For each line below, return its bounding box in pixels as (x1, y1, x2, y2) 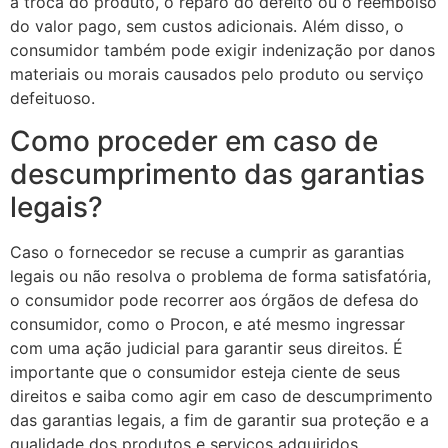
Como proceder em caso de (10, 123, 378, 158)
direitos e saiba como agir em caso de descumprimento (10, 385, 433, 406)
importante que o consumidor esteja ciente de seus (10, 361, 400, 382)
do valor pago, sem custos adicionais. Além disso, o (10, 16, 404, 37)
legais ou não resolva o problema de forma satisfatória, (10, 265, 431, 286)
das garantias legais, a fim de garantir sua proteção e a (10, 409, 429, 430)
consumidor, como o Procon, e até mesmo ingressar (10, 313, 405, 334)
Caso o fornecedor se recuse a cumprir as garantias (10, 241, 404, 262)
